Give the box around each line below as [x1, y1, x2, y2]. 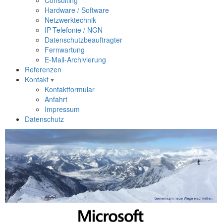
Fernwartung [45, 45, 85, 55]
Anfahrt [45, 94, 67, 104]
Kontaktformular [45, 84, 95, 94]
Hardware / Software [45, 5, 109, 15]
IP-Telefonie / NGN [45, 25, 103, 35]
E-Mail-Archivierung [45, 55, 106, 64]
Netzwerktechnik [45, 15, 96, 25]
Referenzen [25, 64, 61, 74]
